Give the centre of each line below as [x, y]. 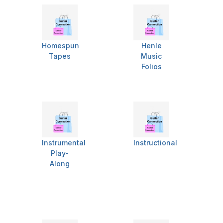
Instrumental [64, 143]
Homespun [60, 46]
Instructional [155, 143]
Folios [151, 67]
